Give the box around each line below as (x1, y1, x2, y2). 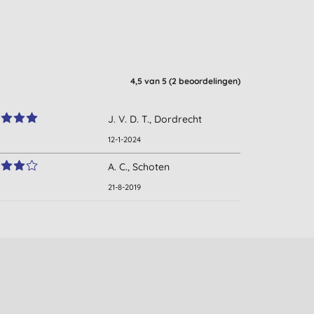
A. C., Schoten (108, 161, 170, 174)
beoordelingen (179, 76, 238, 87)
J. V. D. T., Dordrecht (108, 113, 203, 126)
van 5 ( (142, 76, 172, 87)
